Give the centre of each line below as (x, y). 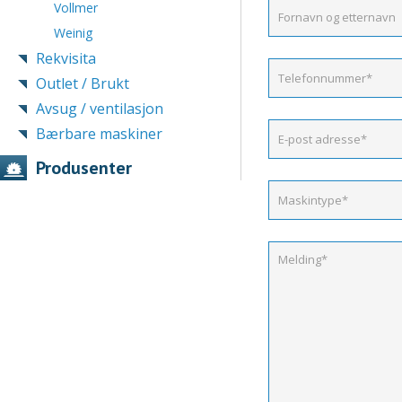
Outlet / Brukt (83, 83)
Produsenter (84, 167)
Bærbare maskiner (99, 133)
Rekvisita (66, 58)
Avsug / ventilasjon (100, 108)
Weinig (73, 32)
